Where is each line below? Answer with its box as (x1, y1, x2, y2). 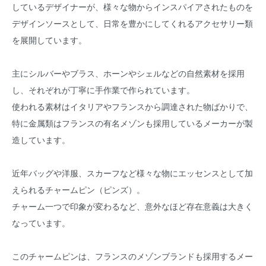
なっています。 (12, 217, 70, 229)
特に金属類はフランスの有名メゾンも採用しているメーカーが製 (12, 117, 253, 129)
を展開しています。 (12, 34, 87, 46)
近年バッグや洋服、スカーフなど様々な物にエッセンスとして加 (12, 167, 253, 179)
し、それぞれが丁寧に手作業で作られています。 (12, 84, 195, 96)
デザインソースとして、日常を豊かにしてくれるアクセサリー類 (12, 17, 253, 29)
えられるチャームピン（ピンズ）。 (12, 183, 145, 195)
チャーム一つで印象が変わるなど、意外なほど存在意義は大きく (12, 200, 253, 212)
